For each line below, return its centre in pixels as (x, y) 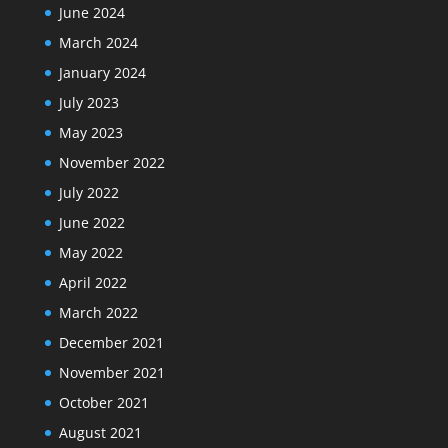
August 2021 (100, 432)
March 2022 (98, 312)
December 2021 (111, 342)
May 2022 (90, 252)
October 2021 (103, 402)
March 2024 (98, 42)
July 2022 (88, 192)
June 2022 (91, 222)
